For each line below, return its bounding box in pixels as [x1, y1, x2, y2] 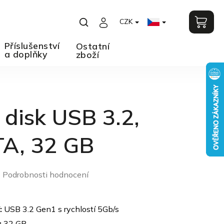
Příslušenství [4, 40, 59, 51]
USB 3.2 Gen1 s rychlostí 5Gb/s [3, 204, 119, 214]
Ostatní [75, 40, 109, 51]
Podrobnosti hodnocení [2, 169, 88, 179]
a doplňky [4, 48, 47, 59]
